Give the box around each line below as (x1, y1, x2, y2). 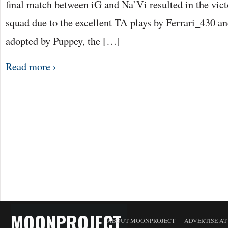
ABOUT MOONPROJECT (107, 216, 175, 224)
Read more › (6, 59, 56, 73)
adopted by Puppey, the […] (6, 34, 120, 48)
